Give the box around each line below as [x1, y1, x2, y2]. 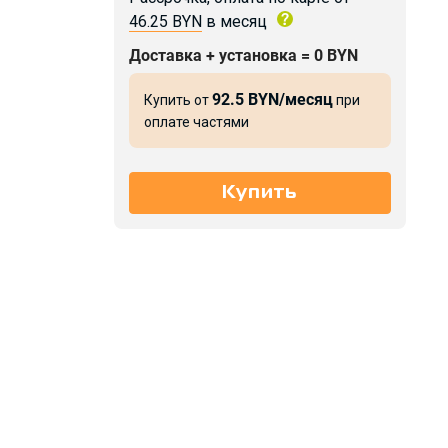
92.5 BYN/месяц [211, 89, 333, 109]
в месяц [201, 11, 267, 31]
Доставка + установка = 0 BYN [128, 45, 358, 65]
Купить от [143, 91, 212, 108]
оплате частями [143, 113, 249, 130]
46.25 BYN [128, 11, 202, 31]
